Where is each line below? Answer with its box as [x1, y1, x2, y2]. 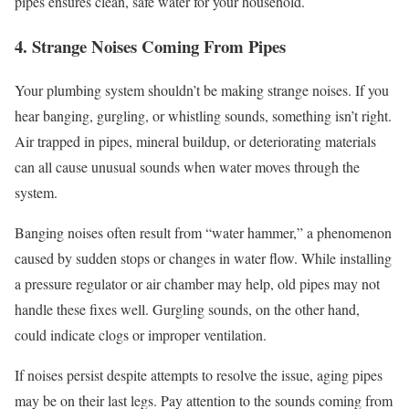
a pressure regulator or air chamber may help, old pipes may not [15, 274, 380, 294]
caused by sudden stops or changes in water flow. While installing [15, 248, 392, 268]
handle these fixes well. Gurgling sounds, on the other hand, [15, 299, 360, 320]
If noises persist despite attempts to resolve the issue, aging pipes [15, 365, 383, 385]
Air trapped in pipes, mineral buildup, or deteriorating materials [15, 131, 376, 152]
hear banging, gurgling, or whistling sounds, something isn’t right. [15, 106, 392, 126]
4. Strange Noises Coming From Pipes [15, 33, 286, 58]
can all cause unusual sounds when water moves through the [15, 157, 360, 177]
